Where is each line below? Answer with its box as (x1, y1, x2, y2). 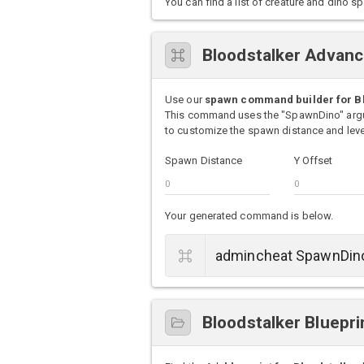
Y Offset (293, 154, 333, 167)
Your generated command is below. (165, 209, 334, 222)
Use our (165, 93, 205, 106)
